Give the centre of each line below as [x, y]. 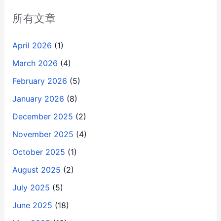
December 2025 [42, 116]
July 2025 [31, 187]
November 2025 [43, 134]
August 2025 [36, 169]
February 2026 [39, 81]
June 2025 [32, 205]
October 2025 [38, 152]
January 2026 [38, 98]
